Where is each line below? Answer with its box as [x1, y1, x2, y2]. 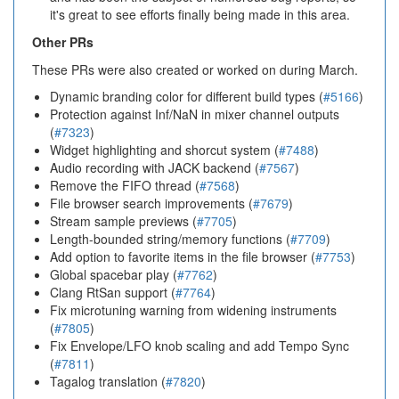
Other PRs [32, 33, 94, 51]
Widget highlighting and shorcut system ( [50, 141, 279, 159]
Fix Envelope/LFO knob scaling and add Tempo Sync [50, 337, 349, 354]
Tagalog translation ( [50, 372, 166, 390]
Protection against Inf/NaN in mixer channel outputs [50, 105, 339, 123]
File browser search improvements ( [50, 194, 253, 212]
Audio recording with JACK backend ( [50, 159, 259, 176]
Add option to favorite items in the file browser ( [50, 248, 315, 265]
